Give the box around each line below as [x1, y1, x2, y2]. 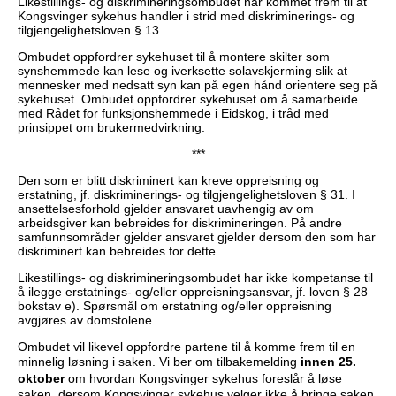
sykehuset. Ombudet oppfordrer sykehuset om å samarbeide [18, 91, 358, 106]
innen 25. [301, 354, 356, 369]
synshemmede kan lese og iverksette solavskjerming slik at [18, 63, 347, 78]
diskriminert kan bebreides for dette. [18, 243, 219, 258]
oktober [18, 370, 65, 385]
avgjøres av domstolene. [18, 312, 156, 327]
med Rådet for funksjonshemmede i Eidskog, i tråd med [18, 105, 329, 120]
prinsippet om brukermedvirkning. [18, 119, 205, 134]
